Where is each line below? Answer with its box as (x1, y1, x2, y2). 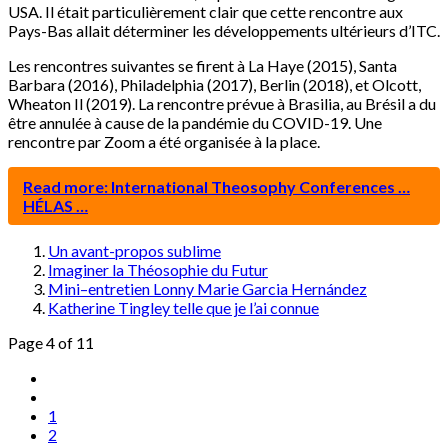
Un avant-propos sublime (48, 241, 221, 261)
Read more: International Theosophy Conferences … (23, 177, 410, 197)
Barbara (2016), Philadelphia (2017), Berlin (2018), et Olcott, (8, 75, 421, 95)
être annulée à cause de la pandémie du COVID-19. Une (8, 113, 382, 133)
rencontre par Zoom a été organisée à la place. (8, 132, 320, 152)
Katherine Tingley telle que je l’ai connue (48, 298, 319, 318)
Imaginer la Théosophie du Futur (48, 260, 268, 280)
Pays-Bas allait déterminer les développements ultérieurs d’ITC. (8, 21, 440, 41)
